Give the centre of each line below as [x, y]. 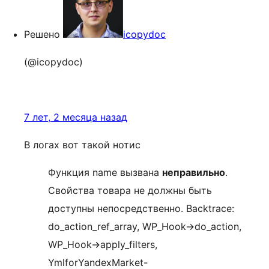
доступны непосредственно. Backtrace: [141, 208]
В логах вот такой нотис [82, 145]
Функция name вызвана [105, 172]
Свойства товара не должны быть [130, 190]
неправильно [194, 172]
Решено [42, 34]
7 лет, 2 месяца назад [76, 117]
